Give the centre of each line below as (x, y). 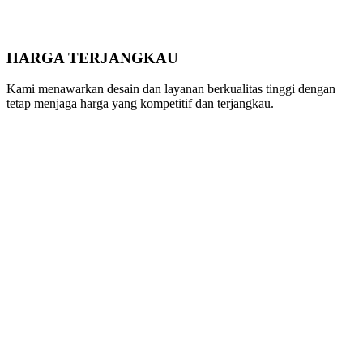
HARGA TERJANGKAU (92, 58)
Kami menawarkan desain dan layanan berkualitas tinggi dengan (171, 89)
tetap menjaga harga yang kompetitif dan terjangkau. (140, 104)
